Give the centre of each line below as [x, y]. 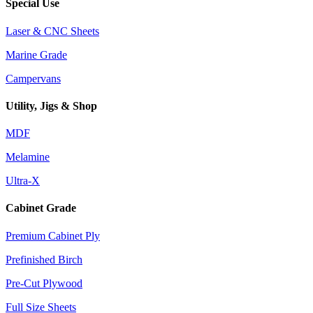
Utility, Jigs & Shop [51, 105]
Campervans [33, 78]
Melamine [28, 157]
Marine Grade [36, 54]
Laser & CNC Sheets [52, 31]
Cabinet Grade [41, 208]
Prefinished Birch [44, 259]
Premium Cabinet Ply [53, 235]
